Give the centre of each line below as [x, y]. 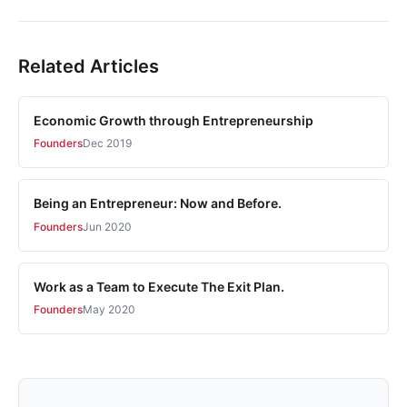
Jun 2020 [107, 226]
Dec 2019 [107, 144]
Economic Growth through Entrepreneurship [174, 120]
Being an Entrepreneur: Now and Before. [158, 203]
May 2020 [109, 309]
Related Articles [89, 66]
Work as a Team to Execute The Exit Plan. [159, 286]
